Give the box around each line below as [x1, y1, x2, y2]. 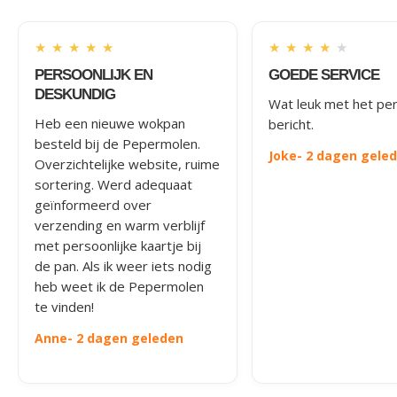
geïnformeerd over [35, 195, 152, 214]
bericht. [268, 114, 314, 133]
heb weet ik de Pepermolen [35, 276, 204, 295]
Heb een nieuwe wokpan [35, 113, 185, 132]
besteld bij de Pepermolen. [35, 134, 200, 152]
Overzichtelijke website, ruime [35, 154, 220, 173]
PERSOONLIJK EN [35, 66, 152, 83]
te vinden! [35, 297, 94, 315]
